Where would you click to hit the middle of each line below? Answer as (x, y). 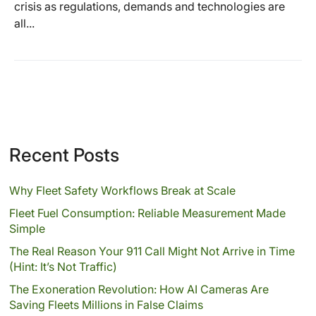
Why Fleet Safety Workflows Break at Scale (122, 190)
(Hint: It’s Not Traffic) (63, 267)
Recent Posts (64, 155)
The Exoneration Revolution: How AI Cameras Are (139, 289)
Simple (27, 229)
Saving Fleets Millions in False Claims (106, 305)
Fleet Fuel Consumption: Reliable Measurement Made (147, 213)
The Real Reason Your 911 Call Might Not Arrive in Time (152, 251)
